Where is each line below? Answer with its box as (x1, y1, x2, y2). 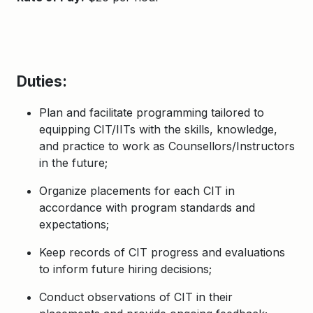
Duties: (17, 72, 67, 90)
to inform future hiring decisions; (39, 262, 212, 276)
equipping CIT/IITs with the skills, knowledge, (39, 122, 277, 136)
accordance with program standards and (39, 201, 255, 214)
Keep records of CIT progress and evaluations (39, 245, 285, 259)
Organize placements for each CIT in (39, 184, 235, 198)
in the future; (39, 156, 108, 170)
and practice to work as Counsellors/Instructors (39, 139, 295, 153)
